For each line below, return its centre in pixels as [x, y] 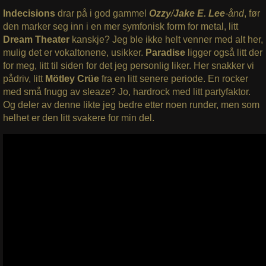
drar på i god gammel [103, 13]
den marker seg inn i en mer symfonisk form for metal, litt [120, 26]
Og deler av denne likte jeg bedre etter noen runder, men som [131, 104]
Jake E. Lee [199, 13]
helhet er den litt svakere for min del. [78, 118]
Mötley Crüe [72, 78]
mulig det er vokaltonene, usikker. [74, 52]
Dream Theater [36, 39]
